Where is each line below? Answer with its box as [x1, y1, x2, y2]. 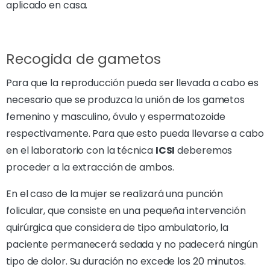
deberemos [175, 143, 233, 157]
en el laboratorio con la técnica [6, 143, 155, 157]
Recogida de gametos [6, 48, 162, 69]
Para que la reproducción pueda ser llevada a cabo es [6, 75, 259, 90]
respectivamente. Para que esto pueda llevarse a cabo [6, 126, 264, 140]
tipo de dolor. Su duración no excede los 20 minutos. [6, 254, 246, 268]
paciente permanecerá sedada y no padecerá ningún [6, 237, 259, 251]
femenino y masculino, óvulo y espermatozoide [6, 109, 225, 124]
